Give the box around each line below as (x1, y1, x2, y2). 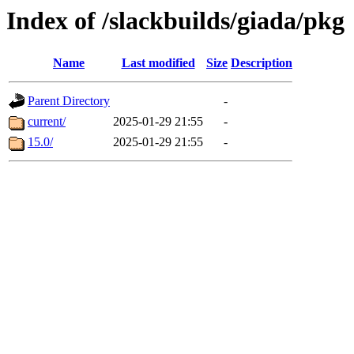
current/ (28, 115, 66, 129)
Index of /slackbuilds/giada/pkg (6, 6, 345, 35)
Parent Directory (28, 94, 110, 108)
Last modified (121, 56, 195, 70)
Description (231, 56, 292, 70)
